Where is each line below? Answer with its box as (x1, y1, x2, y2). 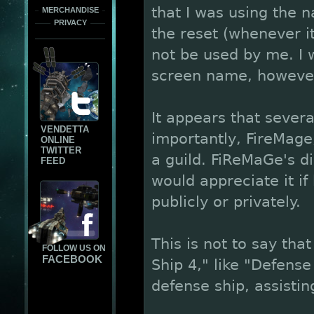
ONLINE (41, 135, 75, 145)
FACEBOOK (42, 253, 102, 265)
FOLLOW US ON (42, 243, 106, 253)
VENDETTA (41, 124, 89, 135)
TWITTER (41, 145, 81, 156)
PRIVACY (53, 18, 87, 27)
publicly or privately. (151, 193, 301, 210)
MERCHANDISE (41, 6, 99, 14)
